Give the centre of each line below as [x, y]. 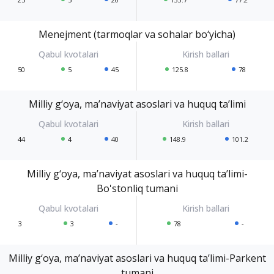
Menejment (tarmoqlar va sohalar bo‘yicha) [137, 34]
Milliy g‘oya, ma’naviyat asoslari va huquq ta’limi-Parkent [137, 258]
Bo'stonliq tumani [137, 188]
